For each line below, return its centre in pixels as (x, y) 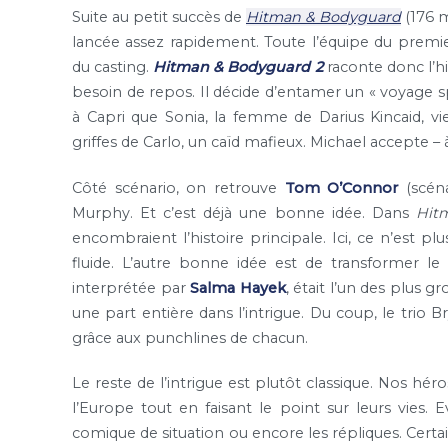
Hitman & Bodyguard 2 (238, 67)
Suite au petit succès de (159, 17)
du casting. (113, 67)
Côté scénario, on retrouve (178, 187)
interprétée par (131, 287)
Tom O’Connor (341, 187)
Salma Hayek (238, 287)
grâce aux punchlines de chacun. (190, 337)
